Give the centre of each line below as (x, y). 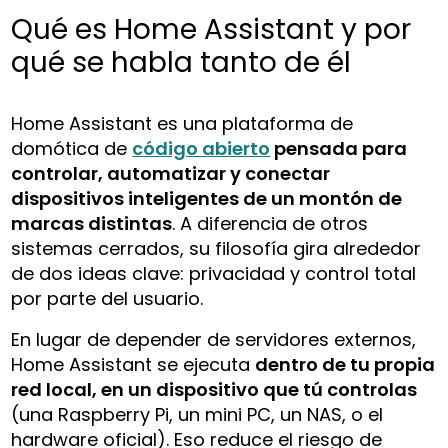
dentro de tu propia (345, 364)
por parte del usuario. (107, 298)
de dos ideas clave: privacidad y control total (214, 273)
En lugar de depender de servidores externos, (214, 339)
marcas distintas (92, 223)
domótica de (72, 148)
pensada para (339, 148)
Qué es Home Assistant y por (211, 29)
